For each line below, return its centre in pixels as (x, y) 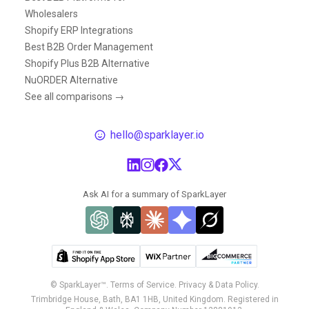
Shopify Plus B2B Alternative (87, 63)
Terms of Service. (143, 285)
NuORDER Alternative (71, 80)
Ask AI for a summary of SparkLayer (154, 194)
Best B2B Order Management (89, 47)
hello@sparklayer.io (157, 134)
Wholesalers (51, 13)
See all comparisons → (74, 96)
